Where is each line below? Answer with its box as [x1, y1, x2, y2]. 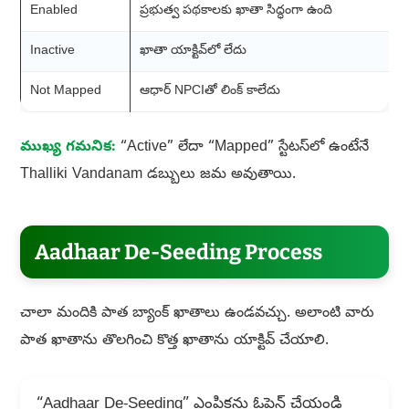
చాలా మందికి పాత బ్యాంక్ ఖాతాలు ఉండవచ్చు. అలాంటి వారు [19, 304, 374, 325]
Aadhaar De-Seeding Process [34, 239, 322, 266]
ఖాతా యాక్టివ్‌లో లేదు [139, 43, 246, 61]
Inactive [29, 43, 75, 61]
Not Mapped [29, 83, 101, 101]
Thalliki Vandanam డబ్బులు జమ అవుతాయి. [19, 165, 296, 186]
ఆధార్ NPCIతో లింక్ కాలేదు [139, 83, 280, 101]
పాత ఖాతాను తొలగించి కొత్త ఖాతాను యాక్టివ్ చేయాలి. [19, 331, 329, 352]
